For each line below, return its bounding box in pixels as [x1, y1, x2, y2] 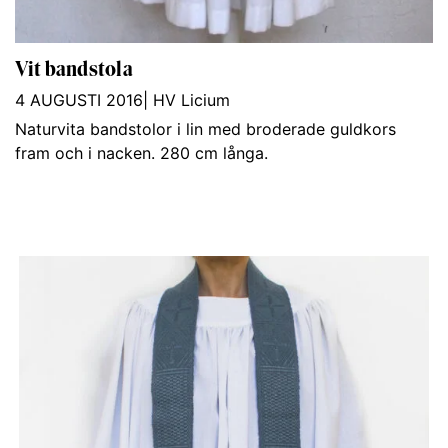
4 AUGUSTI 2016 [15, 90, 143, 111]
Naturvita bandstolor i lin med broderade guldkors [15, 119, 396, 140]
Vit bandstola [15, 56, 133, 82]
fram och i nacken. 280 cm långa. [15, 143, 268, 164]
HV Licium [153, 90, 230, 111]
